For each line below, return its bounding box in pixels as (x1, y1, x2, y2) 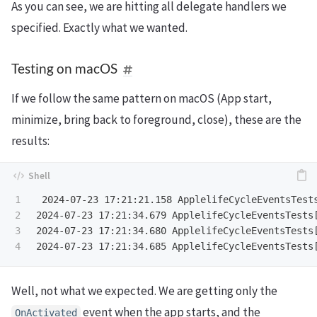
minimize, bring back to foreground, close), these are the (11, 111, 301, 127)
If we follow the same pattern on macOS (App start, (11, 90, 272, 106)
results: (11, 132, 50, 149)
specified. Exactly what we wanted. (11, 19, 188, 35)
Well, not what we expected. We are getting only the (11, 283, 277, 299)
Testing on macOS (11, 59, 117, 76)
